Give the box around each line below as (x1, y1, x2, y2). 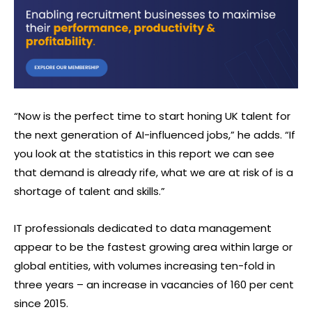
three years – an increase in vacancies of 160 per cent (14, 277, 294, 292)
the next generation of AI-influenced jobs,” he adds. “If (14, 127, 295, 143)
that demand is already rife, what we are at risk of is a (14, 165, 293, 180)
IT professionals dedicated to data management (14, 221, 272, 236)
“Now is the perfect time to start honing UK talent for (14, 109, 290, 124)
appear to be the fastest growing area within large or (14, 240, 292, 255)
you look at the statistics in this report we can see (14, 146, 274, 162)
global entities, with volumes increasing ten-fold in (14, 258, 275, 274)
